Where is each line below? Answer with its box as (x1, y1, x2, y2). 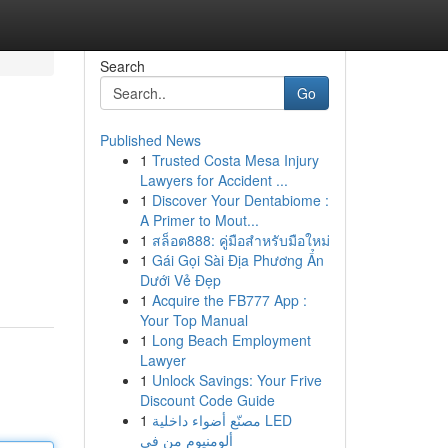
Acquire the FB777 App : (151, 290, 307, 310)
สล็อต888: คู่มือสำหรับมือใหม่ (151, 230, 330, 250)
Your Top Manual (139, 310, 248, 330)
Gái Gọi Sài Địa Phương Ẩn (151, 250, 324, 270)
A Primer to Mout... (139, 210, 259, 230)
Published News (99, 130, 201, 150)
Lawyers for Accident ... (139, 170, 288, 190)
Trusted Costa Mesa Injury (151, 150, 319, 170)
